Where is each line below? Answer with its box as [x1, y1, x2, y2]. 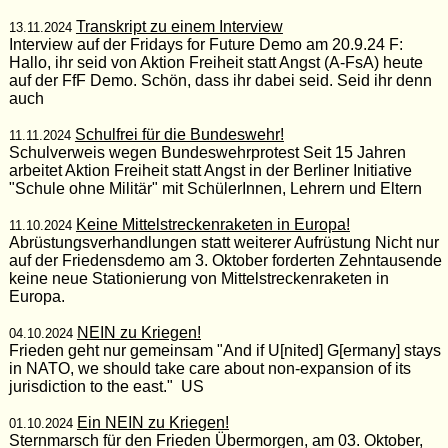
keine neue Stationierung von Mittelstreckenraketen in [8, 269, 389, 287]
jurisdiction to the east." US [8, 377, 204, 395]
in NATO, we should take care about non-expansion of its [8, 359, 411, 377]
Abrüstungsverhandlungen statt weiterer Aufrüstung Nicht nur [8, 233, 439, 251]
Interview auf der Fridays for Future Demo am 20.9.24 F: [8, 35, 403, 53]
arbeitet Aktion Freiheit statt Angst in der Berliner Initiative [8, 161, 412, 179]
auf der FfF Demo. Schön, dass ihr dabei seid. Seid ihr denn [8, 71, 432, 89]
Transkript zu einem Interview [75, 17, 283, 35]
